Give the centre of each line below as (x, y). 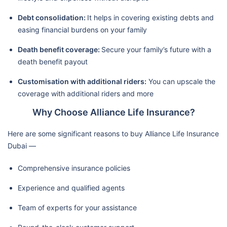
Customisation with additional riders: (82, 82)
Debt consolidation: (52, 18)
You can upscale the (181, 82)
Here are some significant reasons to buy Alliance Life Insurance (113, 134)
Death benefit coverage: (60, 50)
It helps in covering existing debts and (150, 18)
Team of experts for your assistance (77, 208)
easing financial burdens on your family (82, 30)
